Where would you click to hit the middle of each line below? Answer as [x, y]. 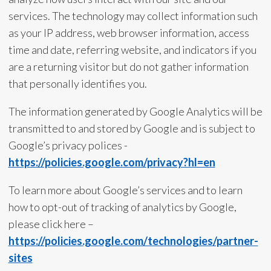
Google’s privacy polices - [68, 145]
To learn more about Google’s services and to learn [125, 190]
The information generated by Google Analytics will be [135, 111]
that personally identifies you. [78, 83]
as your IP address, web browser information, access [129, 33]
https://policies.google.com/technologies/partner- [133, 241]
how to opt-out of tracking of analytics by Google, [122, 207]
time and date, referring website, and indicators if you [132, 50]
